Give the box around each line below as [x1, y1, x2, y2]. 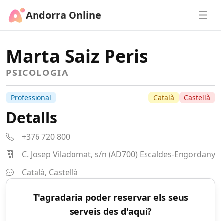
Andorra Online [26, 8, 101, 22]
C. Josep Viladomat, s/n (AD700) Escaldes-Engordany [22, 149, 215, 160]
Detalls [6, 108, 57, 128]
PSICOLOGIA [6, 67, 69, 78]
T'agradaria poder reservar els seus [33, 191, 188, 203]
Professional [11, 93, 51, 102]
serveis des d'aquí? [69, 205, 152, 217]
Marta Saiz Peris [6, 44, 148, 68]
